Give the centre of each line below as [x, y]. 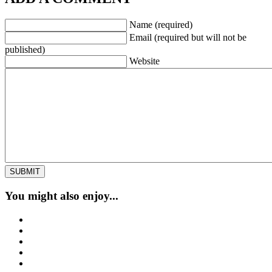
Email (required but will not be [188, 38]
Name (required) [161, 25]
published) [25, 50]
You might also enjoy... [62, 195]
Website [144, 61]
